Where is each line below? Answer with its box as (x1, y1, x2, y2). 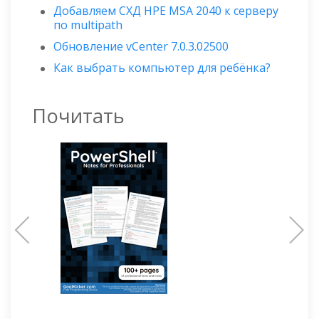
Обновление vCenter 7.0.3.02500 (53, 38, 229, 54)
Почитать (32, 102, 125, 129)
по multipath (53, 16, 122, 33)
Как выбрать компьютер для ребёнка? (53, 59, 271, 75)
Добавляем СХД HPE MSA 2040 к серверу (53, 2, 278, 19)
